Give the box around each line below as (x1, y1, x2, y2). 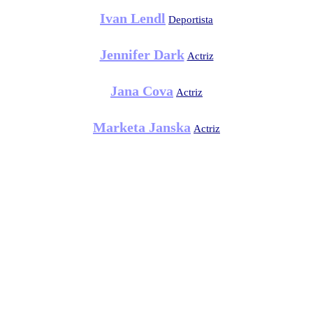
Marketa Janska (93, 119, 191, 135)
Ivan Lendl (100, 10, 166, 26)
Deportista (168, 14, 213, 25)
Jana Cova (110, 83, 173, 99)
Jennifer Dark (99, 47, 184, 62)
